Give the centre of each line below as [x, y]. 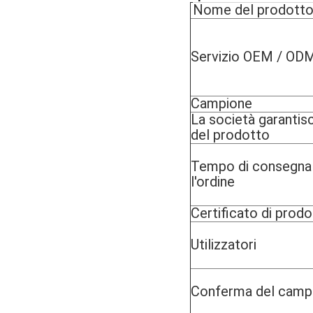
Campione [221, 103]
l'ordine [213, 181]
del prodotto [230, 134]
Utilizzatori [224, 244]
